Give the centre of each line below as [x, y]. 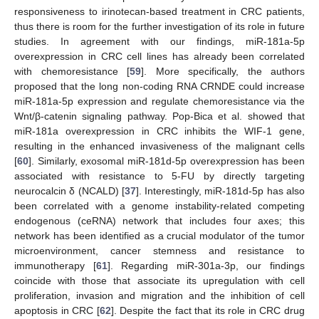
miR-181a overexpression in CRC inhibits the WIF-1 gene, [159, 131]
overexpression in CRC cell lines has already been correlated [159, 57]
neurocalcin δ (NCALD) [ [69, 191]
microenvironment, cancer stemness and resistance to [159, 251]
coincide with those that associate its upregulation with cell [159, 281]
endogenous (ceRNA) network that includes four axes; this [159, 221]
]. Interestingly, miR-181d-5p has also [220, 191]
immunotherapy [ [55, 266]
